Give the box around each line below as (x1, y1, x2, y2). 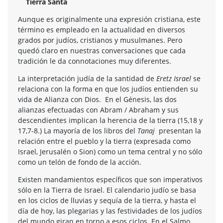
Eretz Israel (156, 73, 193, 83)
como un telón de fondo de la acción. (18, 157, 141, 167)
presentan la (159, 125, 201, 135)
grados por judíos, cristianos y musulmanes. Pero (18, 35, 182, 45)
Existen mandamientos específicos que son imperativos (18, 174, 203, 184)
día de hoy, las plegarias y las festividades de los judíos (18, 206, 202, 216)
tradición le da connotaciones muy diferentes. (18, 56, 171, 66)
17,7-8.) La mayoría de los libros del (18, 125, 137, 135)
